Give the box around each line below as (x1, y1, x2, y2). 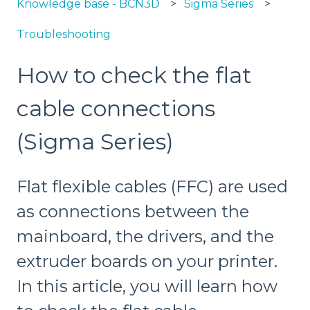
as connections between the (17, 201, 249, 221)
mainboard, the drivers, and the (17, 226, 274, 246)
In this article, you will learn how (17, 275, 277, 296)
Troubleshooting (17, 28, 111, 42)
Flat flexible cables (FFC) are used (17, 176, 288, 197)
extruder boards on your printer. (17, 250, 277, 271)
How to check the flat (17, 62, 252, 89)
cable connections (17, 95, 215, 122)
